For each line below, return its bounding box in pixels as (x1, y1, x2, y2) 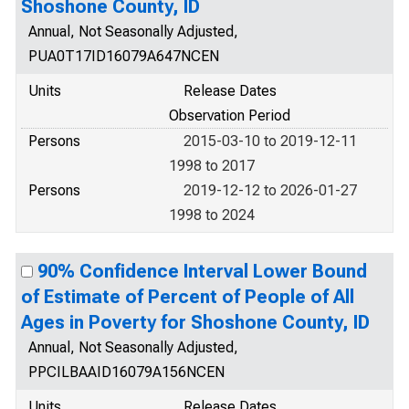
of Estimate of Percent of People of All (21, 286, 354, 308)
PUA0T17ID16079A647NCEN (28, 47, 219, 65)
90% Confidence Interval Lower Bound (37, 260, 367, 282)
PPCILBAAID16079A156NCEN (28, 363, 225, 381)
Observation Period (169, 107, 290, 124)
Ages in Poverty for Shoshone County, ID (21, 311, 370, 333)
